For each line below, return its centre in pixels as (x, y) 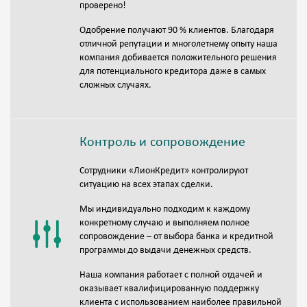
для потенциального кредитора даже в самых (173, 72)
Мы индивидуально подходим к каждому (165, 210)
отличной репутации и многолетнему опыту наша (179, 45)
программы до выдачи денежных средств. (165, 251)
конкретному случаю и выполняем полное (164, 223)
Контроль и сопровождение (162, 143)
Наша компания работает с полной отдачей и (171, 275)
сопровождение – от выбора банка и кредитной (176, 237)
